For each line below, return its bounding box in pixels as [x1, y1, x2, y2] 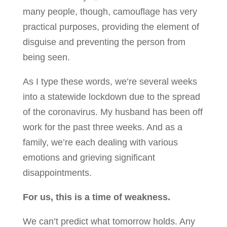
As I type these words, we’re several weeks [22, 76, 197, 87]
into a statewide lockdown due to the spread [22, 91, 200, 102]
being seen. [22, 52, 70, 62]
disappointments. [22, 167, 92, 178]
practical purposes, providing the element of [22, 21, 199, 32]
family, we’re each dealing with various [22, 137, 178, 147]
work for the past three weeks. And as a [22, 122, 182, 132]
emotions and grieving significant [22, 152, 155, 163]
